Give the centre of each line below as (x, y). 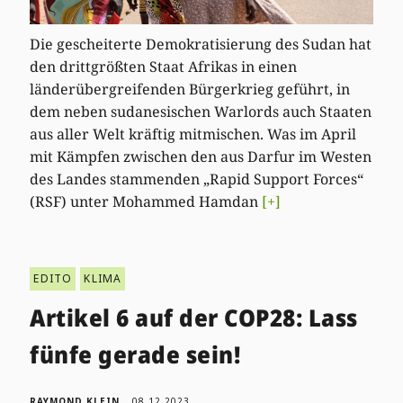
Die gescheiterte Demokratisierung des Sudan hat (201, 44)
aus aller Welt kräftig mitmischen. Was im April (193, 134)
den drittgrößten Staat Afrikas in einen (164, 66)
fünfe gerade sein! (135, 354)
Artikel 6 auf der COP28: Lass (194, 317)
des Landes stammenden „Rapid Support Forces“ (197, 179)
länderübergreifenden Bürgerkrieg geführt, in (190, 89)
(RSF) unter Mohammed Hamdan (146, 201)
